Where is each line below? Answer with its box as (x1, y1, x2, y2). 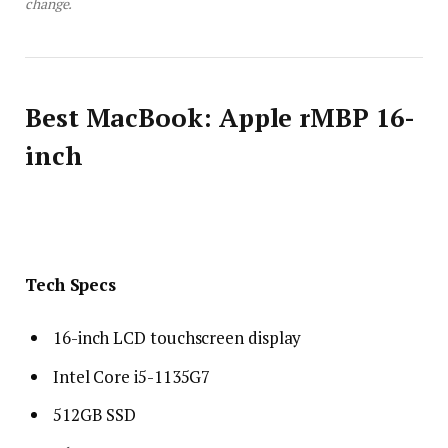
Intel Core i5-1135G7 (53, 364, 211, 388)
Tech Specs (25, 273, 117, 297)
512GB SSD (53, 403, 137, 427)
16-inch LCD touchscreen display (53, 326, 302, 350)
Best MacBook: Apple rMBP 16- (25, 100, 415, 134)
